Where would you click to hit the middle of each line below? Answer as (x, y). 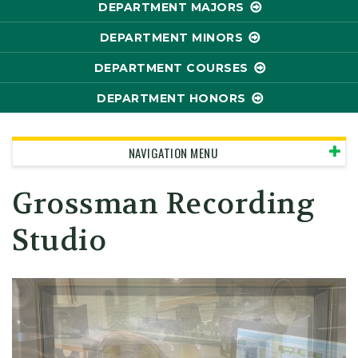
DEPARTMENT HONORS (171, 98)
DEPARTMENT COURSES (171, 68)
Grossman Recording (163, 204)
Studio (59, 241)
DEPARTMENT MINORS (171, 38)
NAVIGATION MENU (173, 153)
